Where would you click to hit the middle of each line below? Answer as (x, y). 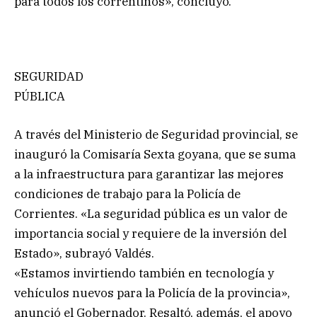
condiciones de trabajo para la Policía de (127, 194)
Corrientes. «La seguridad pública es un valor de (151, 214)
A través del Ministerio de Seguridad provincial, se (156, 135)
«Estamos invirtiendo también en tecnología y (144, 273)
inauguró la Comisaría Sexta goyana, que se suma (155, 155)
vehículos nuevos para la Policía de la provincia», (152, 293)
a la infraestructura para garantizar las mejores (149, 174)
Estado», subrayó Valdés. (84, 254)
